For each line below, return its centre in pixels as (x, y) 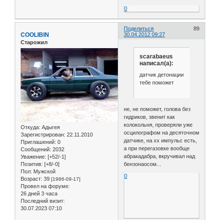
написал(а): (156, 63)
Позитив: (32, 164)
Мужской (44, 172)
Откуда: (30, 127)
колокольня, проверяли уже (158, 125)
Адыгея (50, 127)
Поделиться (139, 28)
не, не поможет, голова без (157, 109)
